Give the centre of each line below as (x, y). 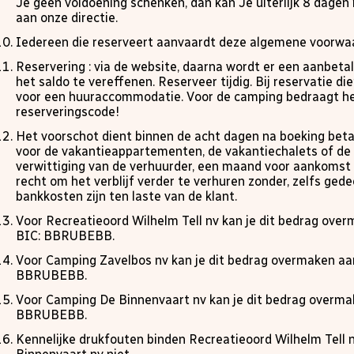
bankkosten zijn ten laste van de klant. (126, 196)
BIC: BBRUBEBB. (65, 236)
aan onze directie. (67, 18)
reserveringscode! (68, 112)
